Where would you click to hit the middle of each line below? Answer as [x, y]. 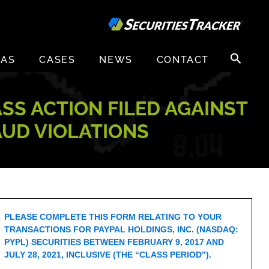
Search [240, 53]
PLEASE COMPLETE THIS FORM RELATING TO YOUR [113, 217]
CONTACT [183, 60]
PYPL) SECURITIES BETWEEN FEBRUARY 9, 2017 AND [114, 242]
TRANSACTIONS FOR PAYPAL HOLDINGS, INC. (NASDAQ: [122, 229]
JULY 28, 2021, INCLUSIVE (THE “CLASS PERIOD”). [108, 255]
